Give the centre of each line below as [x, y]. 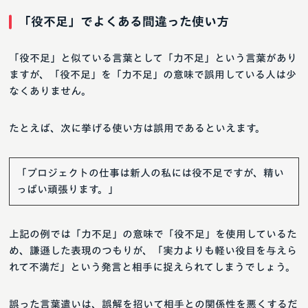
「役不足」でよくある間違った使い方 [124, 22]
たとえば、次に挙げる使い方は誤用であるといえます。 [137, 129]
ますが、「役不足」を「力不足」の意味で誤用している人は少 [153, 75]
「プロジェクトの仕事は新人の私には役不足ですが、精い [150, 173]
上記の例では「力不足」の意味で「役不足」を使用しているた [153, 234]
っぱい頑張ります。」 [67, 190]
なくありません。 [50, 91]
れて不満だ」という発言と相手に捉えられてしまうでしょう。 [152, 267]
